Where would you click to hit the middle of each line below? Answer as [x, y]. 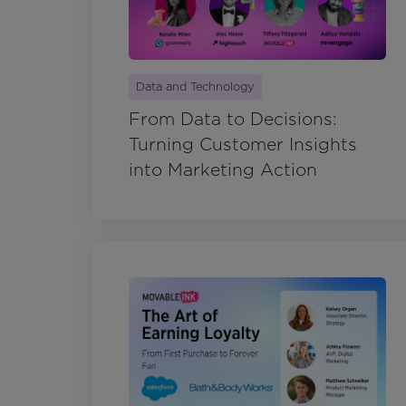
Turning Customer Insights [243, 145]
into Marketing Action [223, 170]
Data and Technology [195, 87]
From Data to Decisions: [233, 120]
